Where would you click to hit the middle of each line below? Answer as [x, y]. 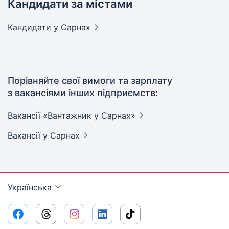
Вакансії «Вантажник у [54, 116]
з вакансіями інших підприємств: [83, 93]
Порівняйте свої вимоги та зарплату [90, 81]
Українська [30, 187]
